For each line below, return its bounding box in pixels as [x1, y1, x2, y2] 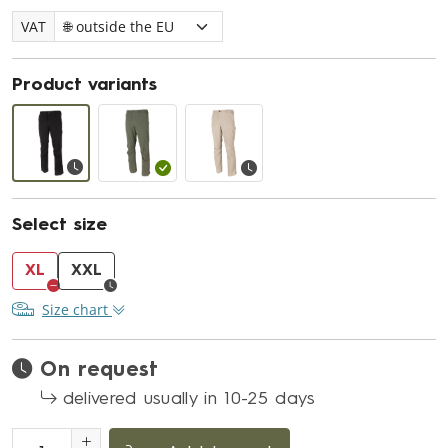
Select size [12, 217, 107, 235]
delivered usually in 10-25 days [62, 390, 316, 409]
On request [40, 360, 159, 382]
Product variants [12, 77, 157, 94]
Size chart [42, 300, 112, 320]
